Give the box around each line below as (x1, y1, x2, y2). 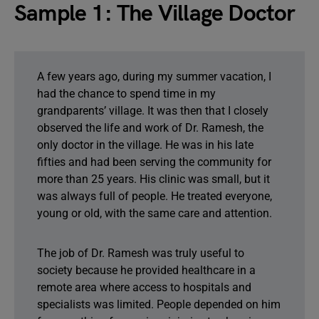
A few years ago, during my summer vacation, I (37, 70, 271, 83)
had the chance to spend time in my (37, 87, 216, 100)
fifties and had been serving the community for (37, 155, 271, 169)
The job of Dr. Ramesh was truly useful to (37, 246, 244, 260)
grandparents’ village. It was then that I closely (37, 104, 268, 117)
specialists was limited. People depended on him (37, 298, 281, 311)
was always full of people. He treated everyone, (37, 189, 272, 203)
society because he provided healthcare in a (37, 263, 256, 277)
